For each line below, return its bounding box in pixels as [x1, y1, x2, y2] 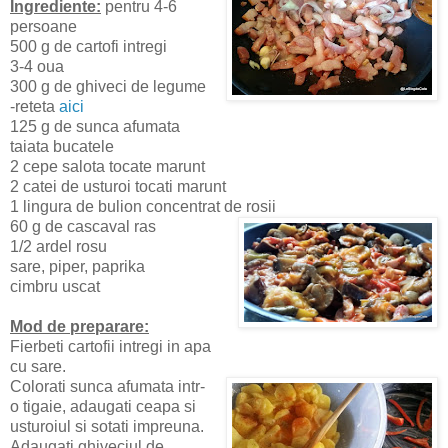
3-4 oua [10, 57, 64, 75]
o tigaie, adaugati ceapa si [10, 397, 196, 415]
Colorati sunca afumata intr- [10, 377, 205, 395]
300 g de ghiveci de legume [10, 77, 206, 95]
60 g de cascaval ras [10, 217, 156, 235]
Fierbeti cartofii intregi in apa [10, 337, 211, 355]
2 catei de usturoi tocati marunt [10, 177, 226, 195]
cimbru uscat [10, 277, 104, 295]
